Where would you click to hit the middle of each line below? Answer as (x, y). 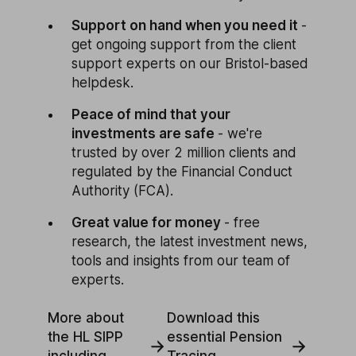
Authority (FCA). (122, 190)
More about (86, 317)
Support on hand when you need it (186, 25)
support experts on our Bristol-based (190, 63)
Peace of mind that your (151, 114)
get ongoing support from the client (184, 44)
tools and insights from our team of (181, 260)
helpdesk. (103, 82)
